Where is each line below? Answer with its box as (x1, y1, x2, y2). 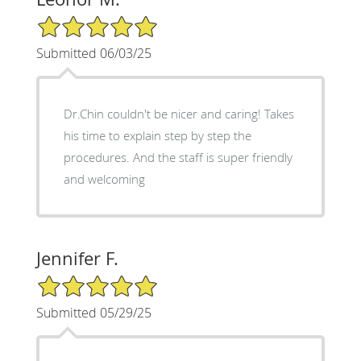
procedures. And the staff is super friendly (63, 148, 293, 165)
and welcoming (63, 170, 145, 187)
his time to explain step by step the (63, 127, 251, 143)
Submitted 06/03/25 (35, 44, 151, 62)
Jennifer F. (35, 246, 118, 270)
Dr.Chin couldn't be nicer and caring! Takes (63, 105, 294, 122)
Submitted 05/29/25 (35, 303, 151, 322)
